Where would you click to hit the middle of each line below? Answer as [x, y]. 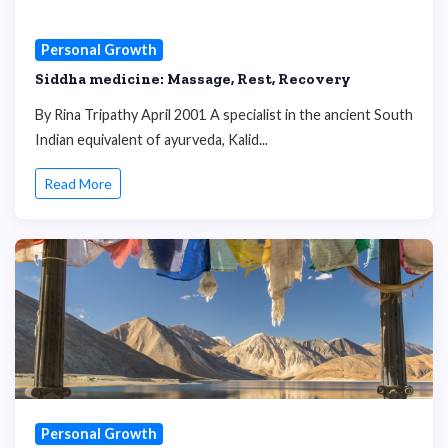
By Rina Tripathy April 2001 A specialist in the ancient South [224, 114]
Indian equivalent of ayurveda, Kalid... [151, 139]
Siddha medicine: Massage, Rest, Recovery [193, 78]
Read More [78, 184]
